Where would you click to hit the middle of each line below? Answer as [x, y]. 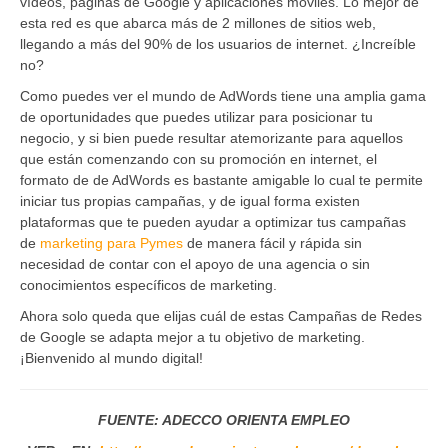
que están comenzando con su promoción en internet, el [198, 158]
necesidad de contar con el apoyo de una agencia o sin [195, 263]
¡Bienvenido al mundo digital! [111, 357]
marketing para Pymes [111, 242]
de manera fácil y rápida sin [272, 242]
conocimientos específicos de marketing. [148, 284]
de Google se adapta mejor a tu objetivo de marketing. [192, 336]
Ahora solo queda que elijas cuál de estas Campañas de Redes [221, 315]
